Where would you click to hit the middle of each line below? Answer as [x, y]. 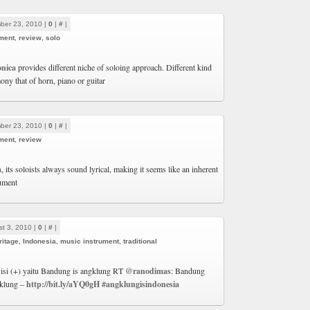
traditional [140, 241]
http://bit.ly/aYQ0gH [63, 284]
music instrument [90, 241]
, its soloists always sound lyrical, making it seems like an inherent [110, 169]
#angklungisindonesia [140, 284]
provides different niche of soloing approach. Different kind [114, 67]
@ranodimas [148, 271]
